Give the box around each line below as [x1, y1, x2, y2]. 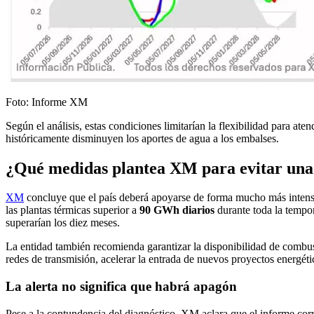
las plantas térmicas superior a [6, 204, 139, 217]
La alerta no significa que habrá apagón [6, 279, 237, 294]
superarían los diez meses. [6, 217, 120, 229]
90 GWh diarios [139, 204, 214, 217]
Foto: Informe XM [6, 95, 88, 108]
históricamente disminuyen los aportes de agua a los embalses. [6, 132, 279, 144]
